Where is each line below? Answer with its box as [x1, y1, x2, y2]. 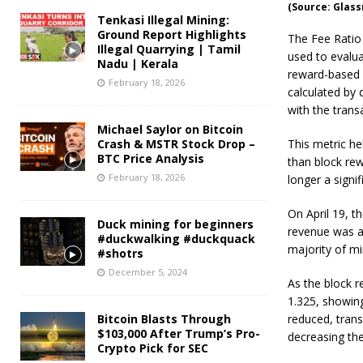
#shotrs [97, 245, 143, 261]
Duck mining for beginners [97, 216, 254, 232]
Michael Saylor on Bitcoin [97, 121, 243, 137]
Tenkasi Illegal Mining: [97, 11, 229, 28]
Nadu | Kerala [97, 55, 178, 71]
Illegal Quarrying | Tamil [97, 41, 241, 57]
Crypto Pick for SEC [97, 340, 208, 356]
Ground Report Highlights [97, 26, 246, 42]
